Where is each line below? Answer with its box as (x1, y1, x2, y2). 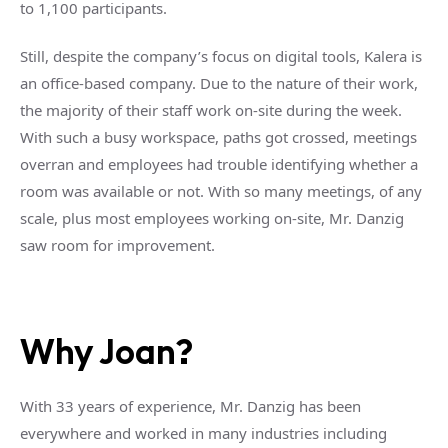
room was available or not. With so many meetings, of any (20, 181, 422, 201)
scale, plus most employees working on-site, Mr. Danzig (20, 208, 404, 228)
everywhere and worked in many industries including (20, 423, 387, 443)
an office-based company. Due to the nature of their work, (20, 73, 418, 93)
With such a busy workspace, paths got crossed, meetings (20, 127, 417, 147)
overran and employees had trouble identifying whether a (20, 154, 418, 174)
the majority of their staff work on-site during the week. (20, 100, 402, 120)
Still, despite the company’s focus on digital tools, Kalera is (20, 46, 422, 66)
